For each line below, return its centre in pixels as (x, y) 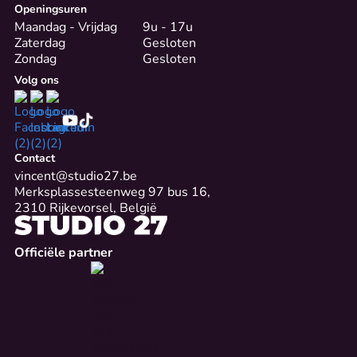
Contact (34, 157)
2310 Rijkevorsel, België (85, 206)
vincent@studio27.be (75, 175)
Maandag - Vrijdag (65, 26)
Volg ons (36, 80)
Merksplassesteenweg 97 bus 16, (112, 190)
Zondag (35, 58)
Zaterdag (39, 42)
